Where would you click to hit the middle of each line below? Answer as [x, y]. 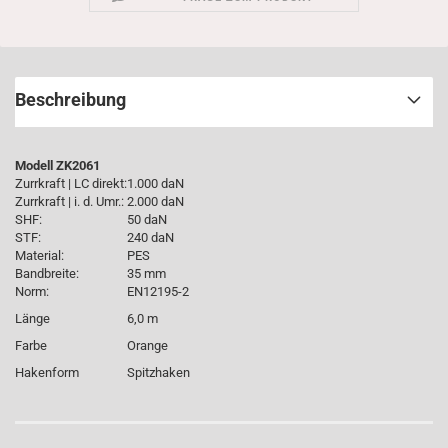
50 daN [147, 219]
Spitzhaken [158, 372]
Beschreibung [70, 99]
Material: [39, 255]
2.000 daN [155, 201]
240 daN [150, 237]
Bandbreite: [47, 273]
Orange [147, 345]
